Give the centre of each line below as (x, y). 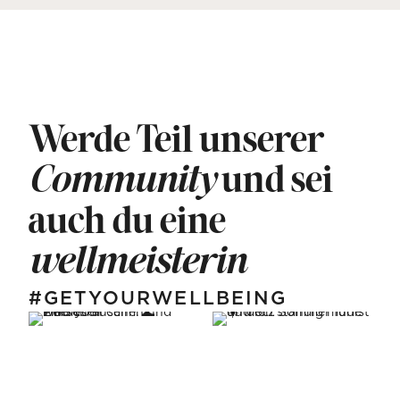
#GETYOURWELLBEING (158, 298)
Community (121, 183)
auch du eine (127, 224)
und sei (274, 183)
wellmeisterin (137, 265)
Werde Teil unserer (176, 143)
